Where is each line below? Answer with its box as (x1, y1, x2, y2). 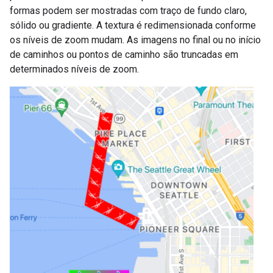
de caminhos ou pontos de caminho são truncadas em (10, 48, 238, 60)
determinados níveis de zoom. (10, 63, 139, 75)
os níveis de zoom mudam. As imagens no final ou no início (10, 34, 261, 46)
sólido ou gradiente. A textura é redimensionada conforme (10, 19, 256, 31)
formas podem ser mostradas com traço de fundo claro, (10, 4, 247, 16)
